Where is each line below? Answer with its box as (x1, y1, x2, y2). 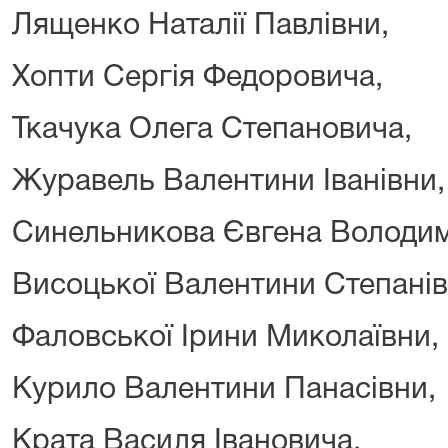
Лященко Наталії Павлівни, (12, 12, 389, 40)
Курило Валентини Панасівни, (12, 376, 436, 404)
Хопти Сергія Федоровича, (12, 64, 383, 92)
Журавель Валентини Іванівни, (12, 168, 445, 196)
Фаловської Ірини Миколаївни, (12, 324, 439, 352)
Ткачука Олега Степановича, (12, 116, 412, 144)
